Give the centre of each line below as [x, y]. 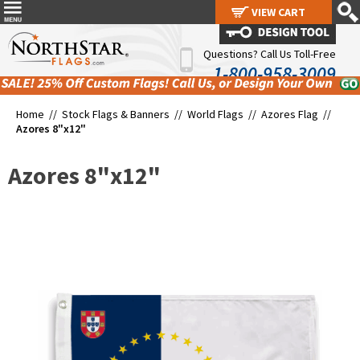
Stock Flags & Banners [116, 115]
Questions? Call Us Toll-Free [270, 54]
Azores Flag [290, 115]
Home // [39, 115]
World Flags [215, 115]
